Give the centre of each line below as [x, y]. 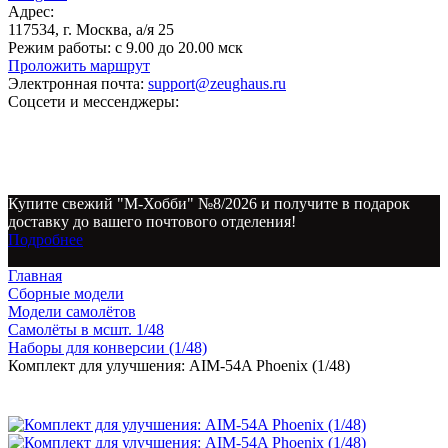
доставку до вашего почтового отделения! [152, 221]
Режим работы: [59, 47]
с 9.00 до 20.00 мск [177, 47]
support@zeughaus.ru [217, 83]
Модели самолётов [72, 311]
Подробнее [45, 239]
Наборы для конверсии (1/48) [107, 347]
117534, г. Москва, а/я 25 [91, 29]
